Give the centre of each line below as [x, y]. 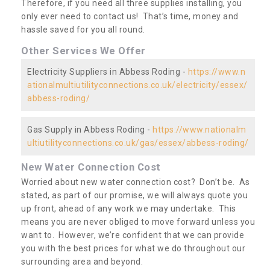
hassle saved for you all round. [83, 29]
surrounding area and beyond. [82, 261]
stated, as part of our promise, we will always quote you [134, 195]
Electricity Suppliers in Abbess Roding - [108, 71]
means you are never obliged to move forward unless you [138, 221]
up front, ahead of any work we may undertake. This [129, 208]
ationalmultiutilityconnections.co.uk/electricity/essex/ [137, 85]
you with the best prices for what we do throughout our [133, 248]
